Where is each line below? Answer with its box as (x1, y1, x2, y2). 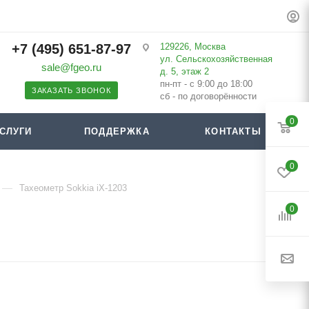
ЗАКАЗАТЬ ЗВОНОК (31, 86, 111, 94)
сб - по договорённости (159, 91, 257, 101)
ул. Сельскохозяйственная (159, 54, 272, 64)
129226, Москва (159, 41, 226, 52)
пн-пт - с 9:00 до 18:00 (159, 79, 252, 89)
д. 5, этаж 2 (159, 66, 209, 77)
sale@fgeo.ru (41, 61, 101, 73)
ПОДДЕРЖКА (84, 126, 150, 137)
